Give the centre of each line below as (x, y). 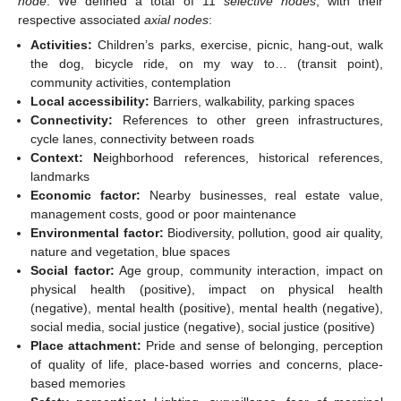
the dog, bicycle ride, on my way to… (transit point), (207, 64)
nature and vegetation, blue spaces (131, 252)
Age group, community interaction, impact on (249, 271)
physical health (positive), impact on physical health (207, 290)
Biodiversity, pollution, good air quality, (273, 233)
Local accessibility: (90, 102)
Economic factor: (86, 196)
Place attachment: (86, 346)
